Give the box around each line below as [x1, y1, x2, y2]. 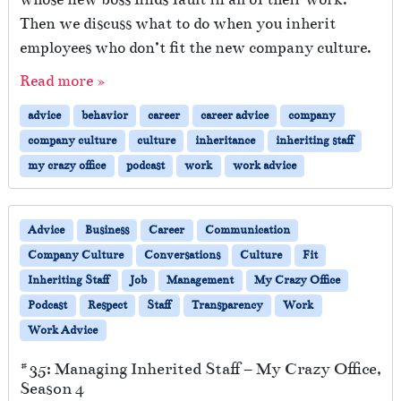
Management [166, 272, 235, 287]
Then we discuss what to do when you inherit [20, 13, 336, 33]
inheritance [195, 132, 256, 148]
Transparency [191, 297, 263, 312]
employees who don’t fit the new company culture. [20, 38, 371, 57]
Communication [204, 222, 290, 237]
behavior [81, 107, 128, 123]
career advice [200, 107, 269, 123]
